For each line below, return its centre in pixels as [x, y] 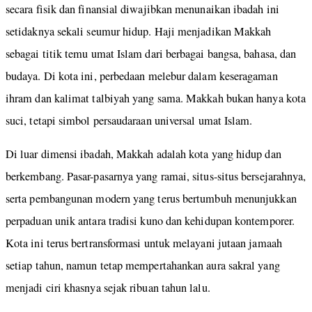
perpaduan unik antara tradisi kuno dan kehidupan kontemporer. [150, 221]
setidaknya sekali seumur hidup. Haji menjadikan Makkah [139, 31]
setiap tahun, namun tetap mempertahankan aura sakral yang [143, 266]
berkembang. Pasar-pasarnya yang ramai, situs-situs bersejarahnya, [156, 177]
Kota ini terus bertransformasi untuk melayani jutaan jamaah [144, 243]
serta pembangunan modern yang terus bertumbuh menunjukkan [151, 199]
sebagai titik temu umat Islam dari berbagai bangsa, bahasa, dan [151, 53]
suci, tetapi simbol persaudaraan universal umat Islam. [129, 120]
